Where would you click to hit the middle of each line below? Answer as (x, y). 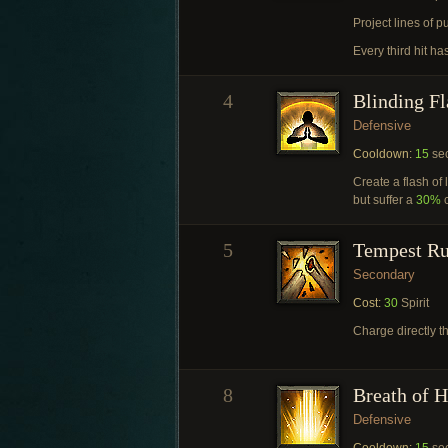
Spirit (413, 303)
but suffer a (384, 200)
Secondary (384, 274)
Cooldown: (382, 154)
